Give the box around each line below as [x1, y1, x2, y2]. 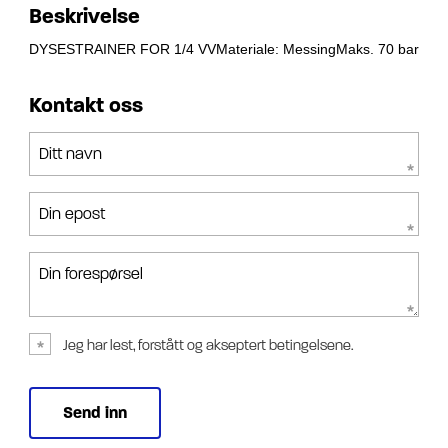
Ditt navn [39, 144, 102, 164]
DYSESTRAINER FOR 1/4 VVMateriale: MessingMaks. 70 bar [29, 41, 419, 58]
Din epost [39, 204, 105, 224]
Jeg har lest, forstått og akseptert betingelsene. [63, 337, 354, 355]
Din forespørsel [39, 264, 143, 284]
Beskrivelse [29, 4, 140, 30]
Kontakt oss [29, 93, 143, 119]
